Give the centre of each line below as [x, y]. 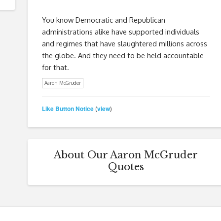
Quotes [126, 166]
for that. [55, 67]
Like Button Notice [68, 109]
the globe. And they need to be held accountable [123, 55]
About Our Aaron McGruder [126, 155]
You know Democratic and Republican [103, 19]
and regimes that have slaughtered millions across [124, 43]
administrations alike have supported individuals [120, 31]
